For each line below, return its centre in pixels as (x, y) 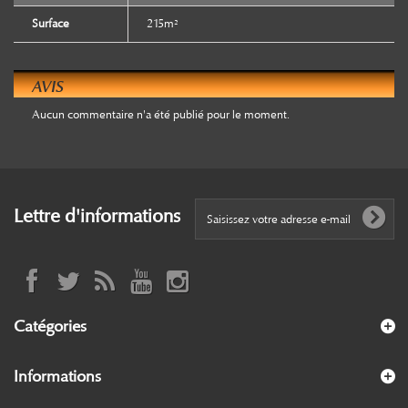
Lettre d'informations (97, 217)
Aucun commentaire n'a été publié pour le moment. (161, 115)
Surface (51, 24)
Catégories (50, 326)
